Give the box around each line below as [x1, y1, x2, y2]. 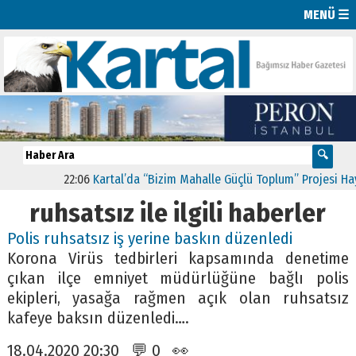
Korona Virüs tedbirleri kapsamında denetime [6, 248, 350, 269]
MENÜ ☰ [304, 6, 350, 22]
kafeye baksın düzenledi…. [6, 308, 189, 328]
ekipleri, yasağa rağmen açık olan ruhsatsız [6, 288, 350, 308]
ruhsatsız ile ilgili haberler [29, 196, 327, 229]
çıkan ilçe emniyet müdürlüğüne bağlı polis [6, 268, 350, 288]
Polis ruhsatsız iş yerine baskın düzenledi [6, 228, 292, 249]
